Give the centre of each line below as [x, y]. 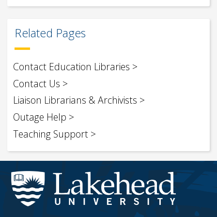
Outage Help [40, 117]
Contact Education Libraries [71, 66]
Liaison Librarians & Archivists [75, 100]
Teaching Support [51, 134]
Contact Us [37, 83]
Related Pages [50, 33]
